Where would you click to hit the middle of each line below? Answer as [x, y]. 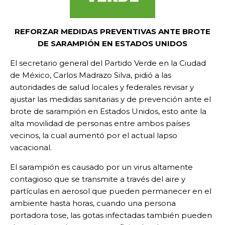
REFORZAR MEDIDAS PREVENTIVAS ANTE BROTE [113, 32]
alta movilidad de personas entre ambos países [100, 124]
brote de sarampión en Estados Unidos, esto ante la [108, 111]
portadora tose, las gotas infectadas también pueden [111, 215]
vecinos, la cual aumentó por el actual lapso [94, 136]
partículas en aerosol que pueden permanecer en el [111, 191]
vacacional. [31, 148]
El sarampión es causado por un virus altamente [101, 167]
